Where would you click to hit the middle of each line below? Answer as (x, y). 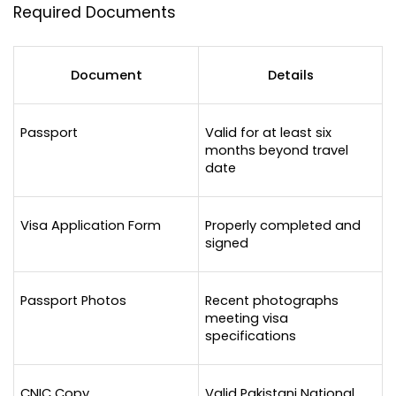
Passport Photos (73, 300)
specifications (250, 335)
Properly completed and (282, 225)
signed (226, 243)
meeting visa (246, 318)
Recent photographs (271, 300)
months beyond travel (276, 150)
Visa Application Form (90, 225)
